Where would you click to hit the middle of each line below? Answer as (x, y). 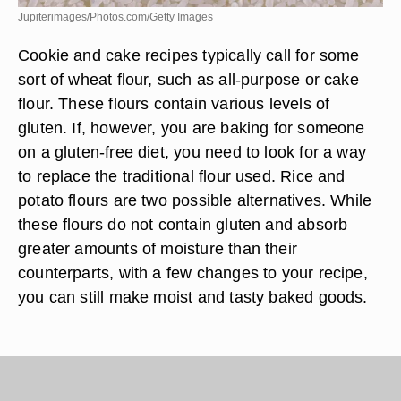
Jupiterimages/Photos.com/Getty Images (115, 17)
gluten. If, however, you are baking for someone (192, 128)
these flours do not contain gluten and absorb (183, 224)
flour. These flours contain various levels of (174, 103)
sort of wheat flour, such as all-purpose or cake (188, 79)
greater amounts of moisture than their (158, 248)
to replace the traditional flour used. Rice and (182, 176)
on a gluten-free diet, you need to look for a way (192, 152)
